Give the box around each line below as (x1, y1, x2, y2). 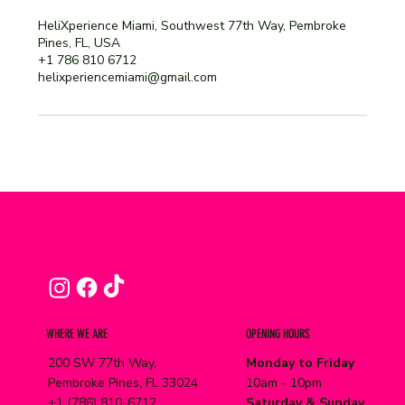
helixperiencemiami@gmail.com (38, 69, 218, 87)
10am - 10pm (245, 373, 322, 391)
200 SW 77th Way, (47, 353, 156, 372)
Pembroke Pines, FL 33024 (47, 373, 198, 391)
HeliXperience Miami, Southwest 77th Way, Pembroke (38, 17, 347, 35)
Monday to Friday (245, 353, 354, 372)
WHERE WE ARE (46, 326, 108, 343)
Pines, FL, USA (38, 34, 121, 52)
